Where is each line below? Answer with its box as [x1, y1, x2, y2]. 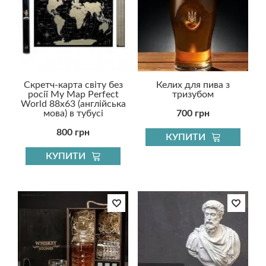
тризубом [172, 90, 214, 100]
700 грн [176, 109, 210, 119]
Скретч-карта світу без [23, 80, 123, 90]
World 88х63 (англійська [20, 99, 126, 109]
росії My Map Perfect [27, 90, 119, 100]
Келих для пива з [156, 80, 230, 90]
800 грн [56, 128, 90, 138]
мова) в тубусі [43, 109, 103, 119]
